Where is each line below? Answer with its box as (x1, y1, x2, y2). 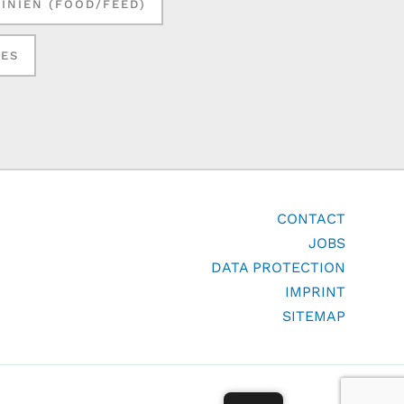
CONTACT (276, 209, 345, 227)
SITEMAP (281, 307, 345, 325)
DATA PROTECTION (210, 258, 345, 276)
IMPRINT (284, 282, 345, 300)
